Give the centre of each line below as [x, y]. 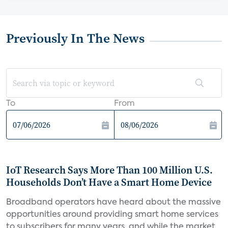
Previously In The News [75, 38]
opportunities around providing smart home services [112, 215]
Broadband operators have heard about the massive [113, 203]
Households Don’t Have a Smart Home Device [109, 182]
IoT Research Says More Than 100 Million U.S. [109, 170]
